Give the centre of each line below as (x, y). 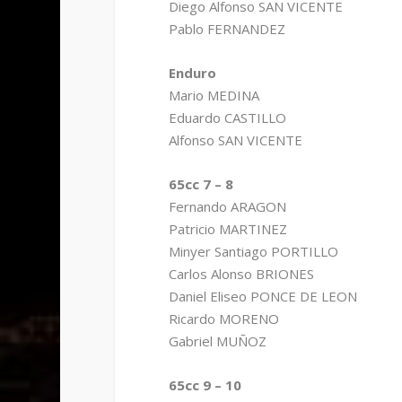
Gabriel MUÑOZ (217, 341)
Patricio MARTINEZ (227, 229)
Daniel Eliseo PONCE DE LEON (262, 297)
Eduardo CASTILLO (227, 118)
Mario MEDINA (214, 96)
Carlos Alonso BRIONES (241, 274)
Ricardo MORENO (223, 319)
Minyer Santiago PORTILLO (253, 252)
